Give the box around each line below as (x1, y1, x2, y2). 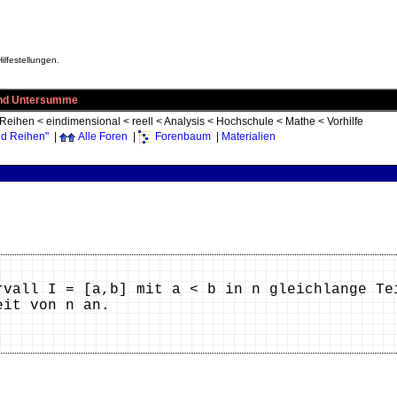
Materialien (222, 130, 276, 144)
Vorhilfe (327, 115, 363, 128)
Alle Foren (78, 130, 128, 144)
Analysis (164, 115, 205, 128)
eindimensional (46, 115, 121, 128)
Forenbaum (155, 130, 211, 144)
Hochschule (216, 115, 274, 128)
